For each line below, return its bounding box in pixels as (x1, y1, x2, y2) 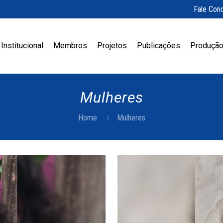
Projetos (97, 41, 127, 50)
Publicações (137, 41, 180, 50)
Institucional (1, 41, 43, 50)
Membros (53, 41, 87, 50)
